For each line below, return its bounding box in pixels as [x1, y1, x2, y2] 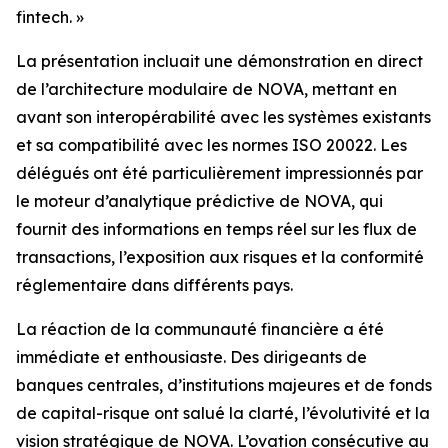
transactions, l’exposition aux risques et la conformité [16, 247, 424, 267]
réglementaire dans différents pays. [16, 275, 293, 295]
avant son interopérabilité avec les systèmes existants [16, 107, 431, 127]
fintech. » [16, 7, 84, 27]
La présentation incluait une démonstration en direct [16, 51, 423, 71]
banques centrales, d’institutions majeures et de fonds [16, 375, 432, 395]
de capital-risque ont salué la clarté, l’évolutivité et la [16, 403, 430, 423]
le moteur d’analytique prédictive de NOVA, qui [16, 191, 383, 211]
